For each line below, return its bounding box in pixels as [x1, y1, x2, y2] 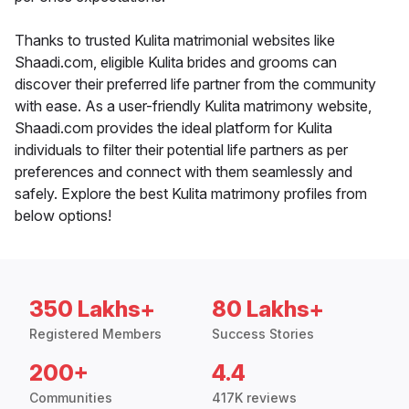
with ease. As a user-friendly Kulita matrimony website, [15, 97, 372, 116]
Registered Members [29, 326, 162, 342]
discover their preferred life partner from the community [15, 75, 376, 94]
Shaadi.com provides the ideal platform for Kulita [15, 119, 332, 138]
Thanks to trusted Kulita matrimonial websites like [15, 31, 335, 50]
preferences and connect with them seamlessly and [15, 163, 352, 182]
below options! [15, 206, 111, 225]
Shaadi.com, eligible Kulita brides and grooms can [15, 53, 337, 72]
